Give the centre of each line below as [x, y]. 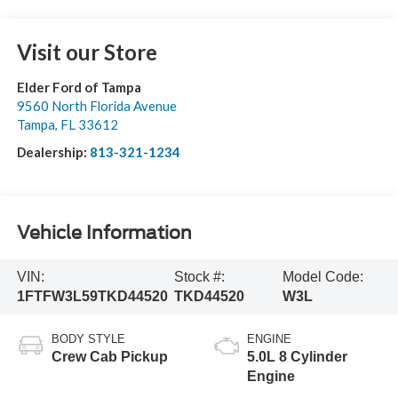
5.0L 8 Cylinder [297, 356]
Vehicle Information [104, 233]
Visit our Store [87, 52]
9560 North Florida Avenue [96, 105]
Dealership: [53, 151]
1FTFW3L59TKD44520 [92, 296]
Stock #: [200, 276]
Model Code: [322, 276]
